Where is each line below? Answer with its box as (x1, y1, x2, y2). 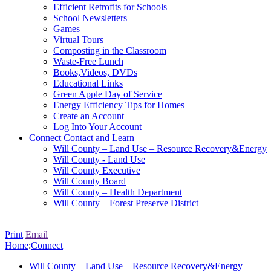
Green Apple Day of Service (53, 89, 162, 99)
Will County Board (53, 176, 126, 186)
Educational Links (53, 78, 123, 88)
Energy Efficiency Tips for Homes (53, 100, 184, 110)
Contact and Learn (64, 132, 134, 143)
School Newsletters (53, 13, 127, 23)
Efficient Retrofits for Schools (53, 2, 167, 12)
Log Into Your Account (53, 122, 142, 132)
